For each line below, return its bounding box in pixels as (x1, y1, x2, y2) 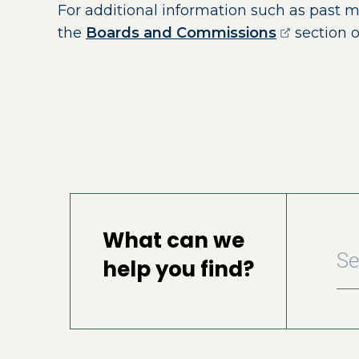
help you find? (103, 255, 254, 284)
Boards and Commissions (86, 24, 276, 42)
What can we (103, 226, 244, 256)
